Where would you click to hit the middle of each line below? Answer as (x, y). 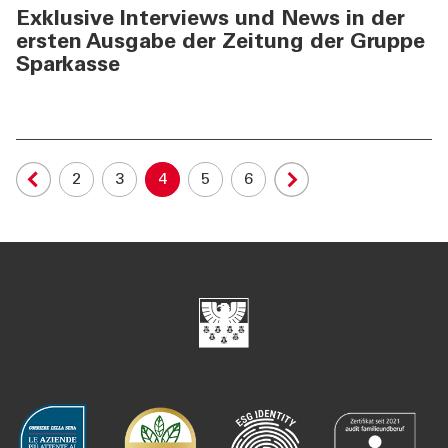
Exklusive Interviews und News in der (210, 20)
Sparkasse (68, 66)
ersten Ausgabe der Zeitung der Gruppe (220, 43)
